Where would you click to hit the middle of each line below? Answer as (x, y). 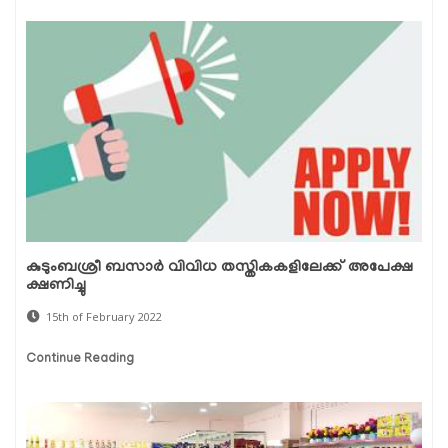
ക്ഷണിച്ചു (56, 286)
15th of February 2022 (104, 317)
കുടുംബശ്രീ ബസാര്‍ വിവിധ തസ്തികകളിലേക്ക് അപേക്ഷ (219, 268)
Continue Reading (80, 360)
